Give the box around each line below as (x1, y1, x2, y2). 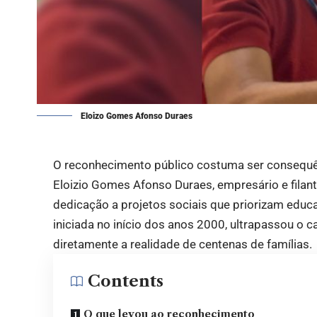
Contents (88, 272, 164, 292)
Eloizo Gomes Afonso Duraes (81, 111, 192, 122)
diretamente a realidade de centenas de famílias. (53, 237, 313, 252)
